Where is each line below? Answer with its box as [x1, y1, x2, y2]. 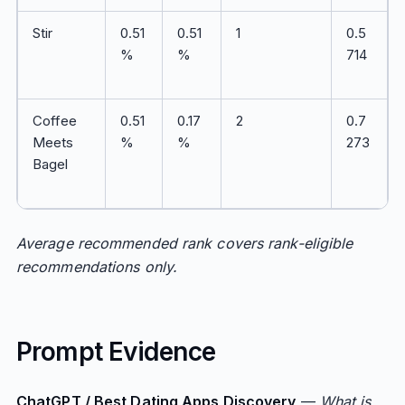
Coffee [32, 112, 78, 129]
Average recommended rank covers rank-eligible [15, 234, 353, 252]
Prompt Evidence [15, 336, 216, 367]
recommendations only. [15, 258, 178, 276]
